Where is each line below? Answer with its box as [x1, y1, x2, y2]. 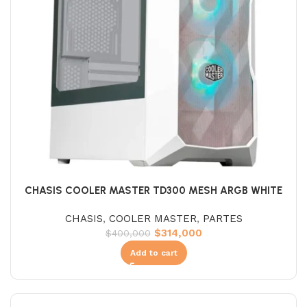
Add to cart [130, 247, 177, 258]
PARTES [202, 212, 243, 225]
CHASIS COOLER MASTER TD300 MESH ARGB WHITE [25, 184, 282, 197]
